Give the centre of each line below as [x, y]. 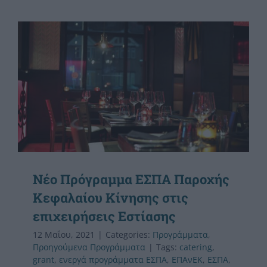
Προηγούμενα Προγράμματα [89, 247]
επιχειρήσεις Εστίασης [104, 216]
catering [196, 247]
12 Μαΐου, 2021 [64, 234]
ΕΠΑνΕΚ [187, 259]
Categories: [129, 234]
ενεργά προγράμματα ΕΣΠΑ [113, 259]
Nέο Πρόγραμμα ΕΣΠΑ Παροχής [131, 179]
